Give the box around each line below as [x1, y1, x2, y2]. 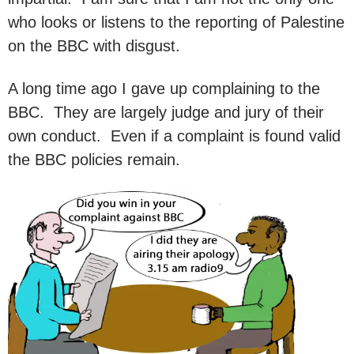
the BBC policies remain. [8, 150, 180, 168]
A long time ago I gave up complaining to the [8, 79, 320, 97]
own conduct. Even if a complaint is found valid [8, 126, 341, 145]
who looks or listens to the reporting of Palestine [8, 13, 345, 31]
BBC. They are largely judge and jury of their [8, 103, 324, 121]
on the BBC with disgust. [8, 36, 180, 55]
